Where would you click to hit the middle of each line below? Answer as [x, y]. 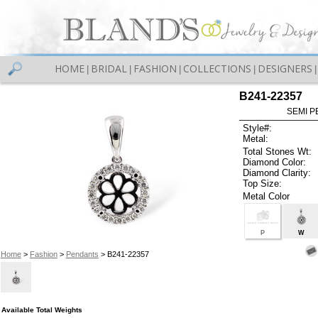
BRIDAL [109, 69]
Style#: [258, 128]
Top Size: [263, 183]
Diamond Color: [275, 162]
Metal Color [267, 196]
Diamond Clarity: [277, 172]
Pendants [82, 254]
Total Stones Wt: [278, 151]
